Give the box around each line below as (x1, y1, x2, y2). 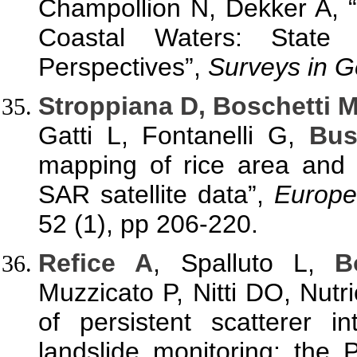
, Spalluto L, (153, 249, 335, 278)
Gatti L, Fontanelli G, (38, 121, 309, 151)
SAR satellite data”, (38, 180, 274, 210)
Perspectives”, (38, 53, 208, 82)
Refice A (38, 249, 154, 278)
